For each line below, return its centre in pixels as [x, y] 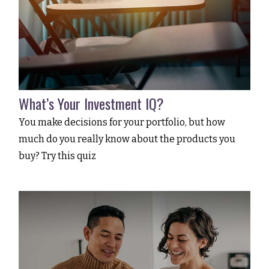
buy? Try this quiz [58, 156]
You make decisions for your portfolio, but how [122, 122]
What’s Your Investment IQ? [92, 103]
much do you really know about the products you [127, 139]
